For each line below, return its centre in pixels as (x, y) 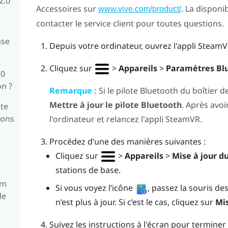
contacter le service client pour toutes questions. (130, 23)
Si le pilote (118, 91)
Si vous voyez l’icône (95, 188)
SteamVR (182, 119)
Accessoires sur (67, 8)
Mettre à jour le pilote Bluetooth (115, 105)
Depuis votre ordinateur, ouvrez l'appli (123, 46)
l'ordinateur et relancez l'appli (107, 119)
